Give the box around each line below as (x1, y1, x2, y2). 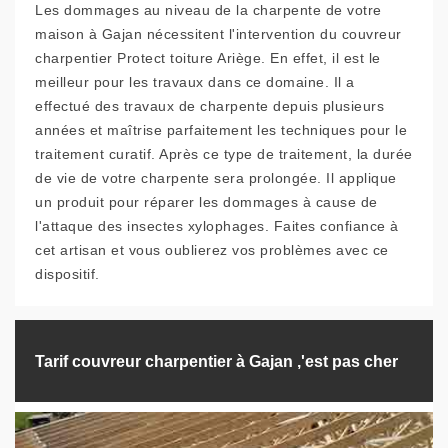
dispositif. (35, 266, 100, 282)
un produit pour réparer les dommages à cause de (35, 194, 378, 210)
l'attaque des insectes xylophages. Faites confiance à (35, 218, 399, 234)
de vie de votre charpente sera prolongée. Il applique (35, 170, 397, 186)
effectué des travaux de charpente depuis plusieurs (35, 98, 384, 114)
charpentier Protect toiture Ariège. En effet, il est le (35, 50, 381, 66)
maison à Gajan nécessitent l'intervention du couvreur (35, 26, 402, 42)
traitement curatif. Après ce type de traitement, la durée (35, 146, 413, 162)
